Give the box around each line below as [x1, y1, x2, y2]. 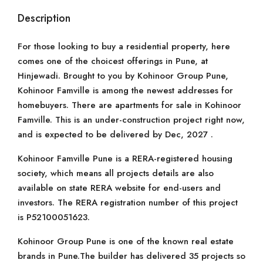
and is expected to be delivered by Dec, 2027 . [18, 128, 213, 141]
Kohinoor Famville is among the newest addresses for [18, 84, 233, 97]
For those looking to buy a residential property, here [18, 40, 230, 53]
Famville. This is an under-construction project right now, [18, 113, 245, 126]
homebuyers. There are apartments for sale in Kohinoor [18, 99, 241, 112]
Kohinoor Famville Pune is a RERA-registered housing [18, 152, 232, 165]
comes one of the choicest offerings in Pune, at [18, 55, 208, 68]
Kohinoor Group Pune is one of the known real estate [18, 235, 234, 248]
